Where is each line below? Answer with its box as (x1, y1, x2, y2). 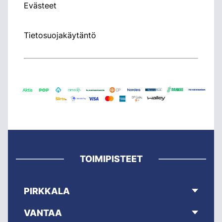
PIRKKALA (24, 185, 70, 196)
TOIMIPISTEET (79, 154, 143, 164)
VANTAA (24, 207, 62, 218)
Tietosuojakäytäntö (24, 30, 96, 40)
